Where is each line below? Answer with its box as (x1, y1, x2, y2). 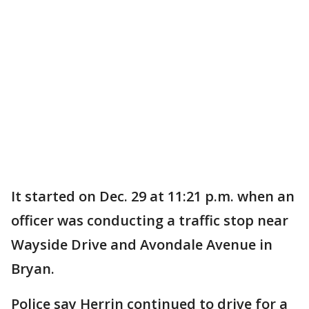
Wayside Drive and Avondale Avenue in (11, 235, 272, 255)
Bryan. (11, 259, 54, 279)
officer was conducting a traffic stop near (11, 211, 288, 230)
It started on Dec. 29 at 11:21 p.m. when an (11, 187, 295, 206)
